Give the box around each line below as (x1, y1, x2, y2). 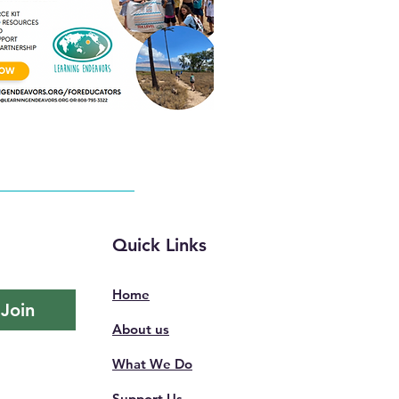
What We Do (112, 355, 192, 372)
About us (112, 321, 169, 338)
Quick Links (112, 234, 207, 256)
